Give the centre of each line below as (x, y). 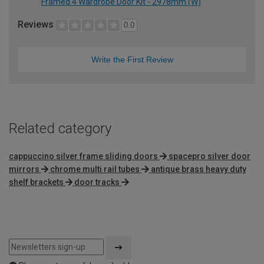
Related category (60, 129)
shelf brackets (36, 182)
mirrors (24, 169)
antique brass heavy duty (198, 169)
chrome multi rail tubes (95, 169)
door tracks (97, 182)
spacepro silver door (210, 156)
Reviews (37, 24)
